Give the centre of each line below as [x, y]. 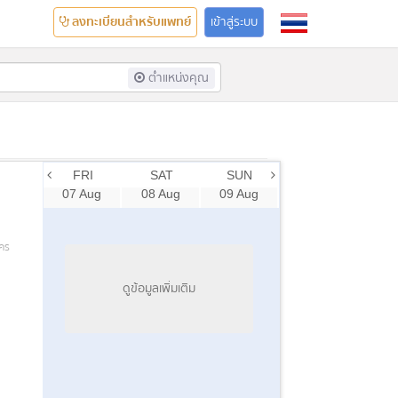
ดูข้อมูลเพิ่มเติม [159, 288]
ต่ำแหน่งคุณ [176, 78]
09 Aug [239, 194]
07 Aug [82, 194]
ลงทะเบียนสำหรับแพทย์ [130, 22]
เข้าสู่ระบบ [234, 22]
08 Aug [160, 194]
